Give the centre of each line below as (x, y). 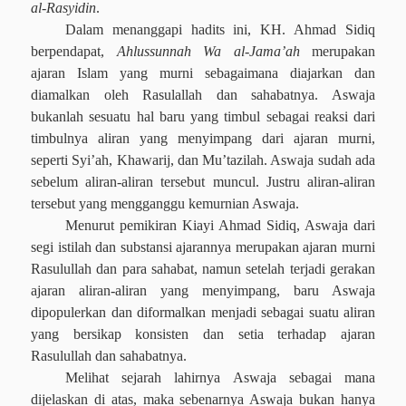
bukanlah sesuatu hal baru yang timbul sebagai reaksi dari (203, 116)
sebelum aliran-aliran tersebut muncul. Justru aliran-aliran (203, 182)
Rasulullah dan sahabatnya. (109, 356)
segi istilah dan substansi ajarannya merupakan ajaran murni (203, 247)
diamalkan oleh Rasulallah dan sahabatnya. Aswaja (203, 95)
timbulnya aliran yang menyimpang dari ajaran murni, (203, 138)
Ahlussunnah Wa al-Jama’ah (208, 51)
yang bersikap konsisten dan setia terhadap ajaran (203, 334)
